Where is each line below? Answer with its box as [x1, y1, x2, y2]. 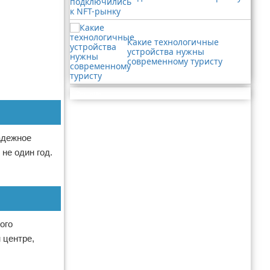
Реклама [76, 89, 101, 98]
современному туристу [127, 55, 222, 67]
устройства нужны [127, 46, 204, 57]
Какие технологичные [127, 36, 219, 48]
